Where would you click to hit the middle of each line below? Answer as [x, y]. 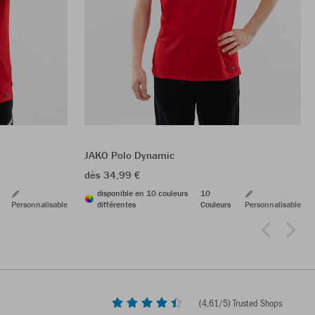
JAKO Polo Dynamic [129, 155]
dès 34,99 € [112, 174]
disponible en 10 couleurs [142, 193]
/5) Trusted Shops [250, 302]
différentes [116, 204]
